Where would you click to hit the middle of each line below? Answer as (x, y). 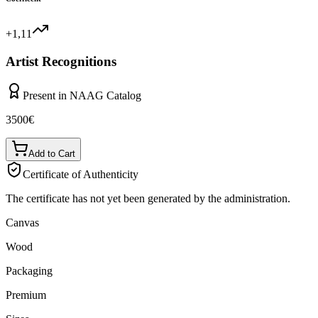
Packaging (29, 271)
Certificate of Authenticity (81, 175)
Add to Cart (52, 154)
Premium (26, 295)
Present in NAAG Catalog (82, 96)
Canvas (22, 223)
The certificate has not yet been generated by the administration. (148, 199)
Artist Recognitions (61, 61)
